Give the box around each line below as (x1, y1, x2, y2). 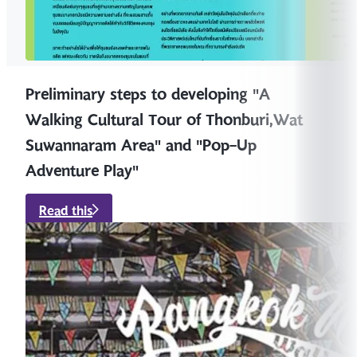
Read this (39, 200, 92, 222)
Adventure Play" (25, 158, 139, 184)
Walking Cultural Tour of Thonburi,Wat (25, 107, 303, 133)
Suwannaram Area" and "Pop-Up (25, 132, 257, 159)
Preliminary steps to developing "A (25, 81, 270, 108)
